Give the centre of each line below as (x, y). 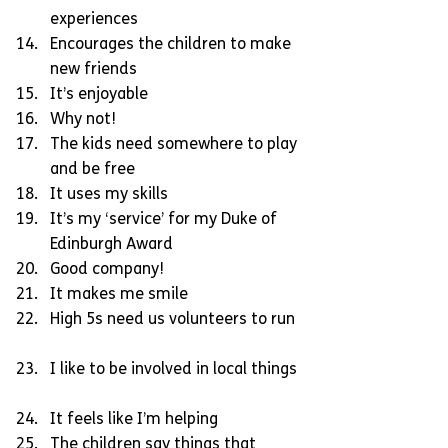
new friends (97, 69)
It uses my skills (113, 194)
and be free (96, 169)
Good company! (111, 269)
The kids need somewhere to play (175, 144)
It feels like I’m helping (138, 419)
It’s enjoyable (103, 94)
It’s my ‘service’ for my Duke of (165, 219)
